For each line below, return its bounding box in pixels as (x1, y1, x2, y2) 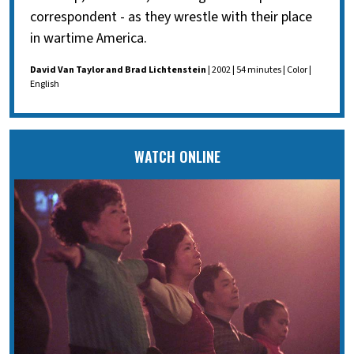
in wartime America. (30, 28, 147, 49)
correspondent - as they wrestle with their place (30, 7, 312, 28)
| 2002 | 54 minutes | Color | (206, 63, 311, 77)
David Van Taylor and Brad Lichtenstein (30, 63, 206, 77)
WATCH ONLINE (134, 146, 220, 168)
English (30, 77, 59, 92)
